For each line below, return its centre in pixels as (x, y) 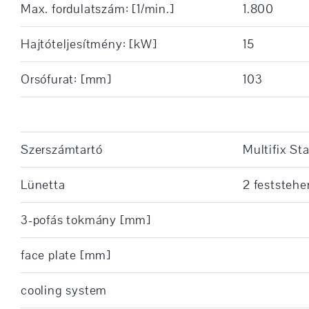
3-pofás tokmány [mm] (86, 220)
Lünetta (43, 185)
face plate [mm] (66, 255)
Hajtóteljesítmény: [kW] (89, 44)
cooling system (64, 290)
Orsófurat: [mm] (66, 79)
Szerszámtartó (61, 149)
